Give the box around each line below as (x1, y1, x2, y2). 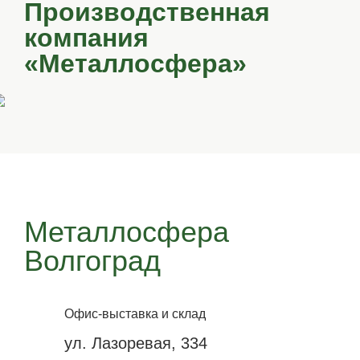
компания (24, 23, 149, 52)
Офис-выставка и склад (64, 307, 206, 321)
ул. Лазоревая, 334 (64, 334, 207, 352)
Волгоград (24, 244, 161, 277)
